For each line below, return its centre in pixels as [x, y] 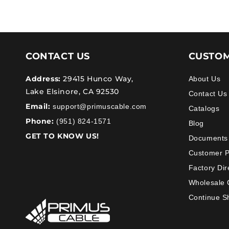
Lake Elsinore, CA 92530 [72, 91]
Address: [43, 79]
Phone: [40, 121]
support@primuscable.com [99, 106]
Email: [38, 106]
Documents [208, 138]
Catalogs [204, 108]
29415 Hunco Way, [97, 79]
